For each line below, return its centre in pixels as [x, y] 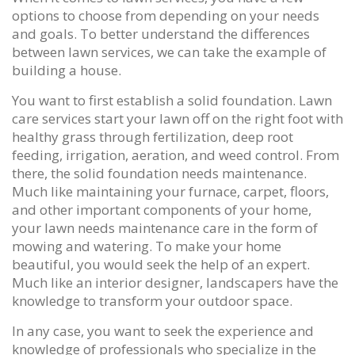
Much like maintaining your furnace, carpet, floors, [170, 191]
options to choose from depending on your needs [166, 15]
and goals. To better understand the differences [161, 33]
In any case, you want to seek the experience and [163, 330]
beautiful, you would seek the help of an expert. [161, 264]
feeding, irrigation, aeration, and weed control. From [176, 155]
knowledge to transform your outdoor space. [152, 300]
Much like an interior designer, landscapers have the [175, 282]
